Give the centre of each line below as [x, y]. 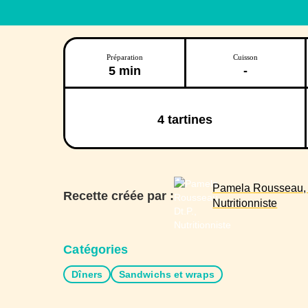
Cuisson [245, 57]
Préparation [124, 57]
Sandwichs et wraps [166, 274]
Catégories [96, 250]
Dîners [87, 274]
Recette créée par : [119, 196]
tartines [188, 119]
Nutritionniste [245, 203]
